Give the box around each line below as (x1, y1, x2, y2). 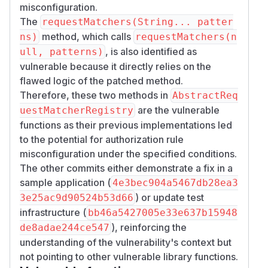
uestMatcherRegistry (20, 104, 133, 116)
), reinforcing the (111, 221, 187, 233)
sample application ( (20, 176, 111, 188)
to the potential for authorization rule (20, 133, 184, 145)
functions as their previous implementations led (20, 118, 232, 131)
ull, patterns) (20, 45, 103, 57)
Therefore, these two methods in (20, 89, 170, 101)
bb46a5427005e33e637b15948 (88, 206, 237, 218)
